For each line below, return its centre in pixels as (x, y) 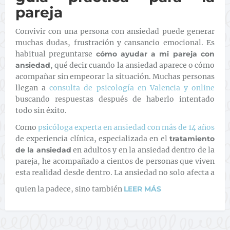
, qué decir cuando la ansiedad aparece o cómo (132, 65)
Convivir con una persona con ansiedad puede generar (115, 31)
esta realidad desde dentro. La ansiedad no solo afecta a (115, 172)
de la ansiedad (43, 150)
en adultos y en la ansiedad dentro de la (143, 150)
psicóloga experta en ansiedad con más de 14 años (126, 127)
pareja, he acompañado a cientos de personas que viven (115, 161)
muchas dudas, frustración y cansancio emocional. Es (115, 43)
